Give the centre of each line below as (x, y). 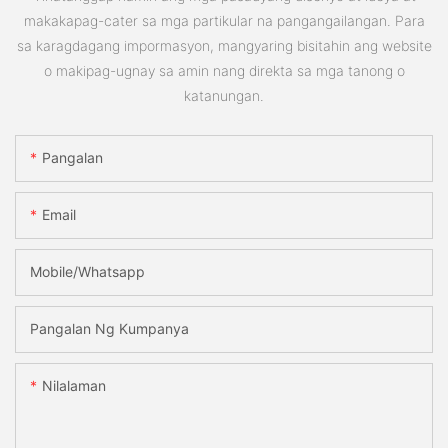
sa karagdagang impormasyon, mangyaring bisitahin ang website (224, 45)
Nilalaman (74, 386)
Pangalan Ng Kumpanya (109, 329)
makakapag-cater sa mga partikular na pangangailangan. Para (224, 20)
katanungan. (224, 95)
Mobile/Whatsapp (87, 272)
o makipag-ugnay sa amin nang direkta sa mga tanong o (224, 70)
